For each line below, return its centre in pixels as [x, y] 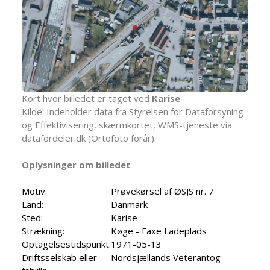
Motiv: [34, 191]
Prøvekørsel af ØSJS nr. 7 [162, 191]
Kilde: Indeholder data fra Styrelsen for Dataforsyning [133, 112]
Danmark [129, 205]
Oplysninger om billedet [76, 165]
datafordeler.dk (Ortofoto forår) [88, 138]
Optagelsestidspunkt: [66, 244]
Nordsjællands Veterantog [166, 258]
